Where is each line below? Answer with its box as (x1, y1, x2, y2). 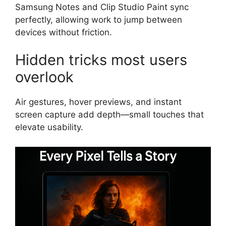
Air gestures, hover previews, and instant (15, 97, 182, 107)
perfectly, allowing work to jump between (15, 14, 182, 25)
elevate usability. (15, 122, 83, 133)
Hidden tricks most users (15, 51, 187, 69)
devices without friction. (15, 27, 112, 37)
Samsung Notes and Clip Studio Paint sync (15, 2, 189, 12)
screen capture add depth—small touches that (15, 109, 204, 120)
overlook (15, 68, 74, 86)
